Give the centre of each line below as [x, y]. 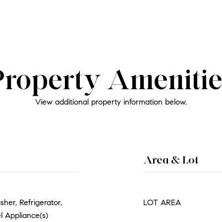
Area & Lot [171, 160]
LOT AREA [162, 202]
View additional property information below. [111, 102]
